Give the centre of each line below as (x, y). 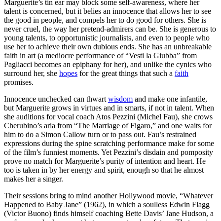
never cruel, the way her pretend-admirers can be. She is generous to (110, 29)
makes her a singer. (34, 179)
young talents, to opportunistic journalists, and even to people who (107, 37)
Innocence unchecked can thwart (56, 99)
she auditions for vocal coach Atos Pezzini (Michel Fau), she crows (108, 116)
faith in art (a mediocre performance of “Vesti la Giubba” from (100, 55)
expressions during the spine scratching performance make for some (109, 143)
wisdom (120, 99)
